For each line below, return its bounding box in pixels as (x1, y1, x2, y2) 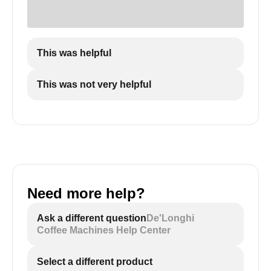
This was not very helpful (37, 79, 151, 90)
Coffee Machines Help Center (37, 225, 171, 236)
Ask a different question (37, 213, 146, 224)
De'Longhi (146, 213, 194, 224)
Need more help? (27, 185, 145, 202)
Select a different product (37, 256, 152, 267)
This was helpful (37, 48, 111, 59)
